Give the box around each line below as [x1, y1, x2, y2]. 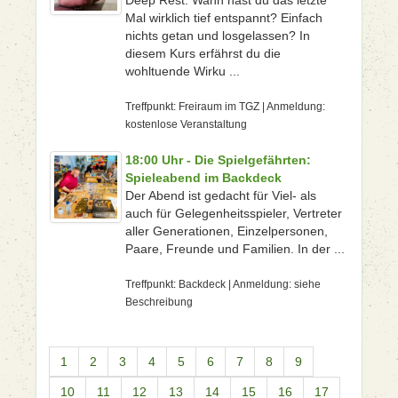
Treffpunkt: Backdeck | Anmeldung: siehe [124, 278, 321, 291]
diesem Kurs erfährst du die [124, 46, 281, 60]
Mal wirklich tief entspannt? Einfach [124, 11, 322, 25]
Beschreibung [124, 296, 193, 308]
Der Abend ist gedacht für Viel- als [124, 188, 316, 203]
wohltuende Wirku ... [124, 64, 240, 78]
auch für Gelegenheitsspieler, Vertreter [124, 206, 342, 220]
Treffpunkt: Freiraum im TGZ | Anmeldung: [124, 100, 325, 113]
